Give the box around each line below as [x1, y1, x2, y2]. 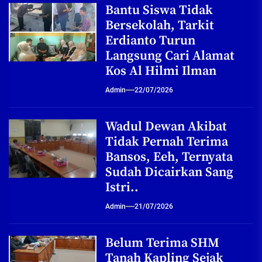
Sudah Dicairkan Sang [105, 164, 233, 180]
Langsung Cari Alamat [105, 47, 235, 64]
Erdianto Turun [105, 32, 195, 49]
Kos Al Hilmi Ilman [105, 63, 216, 79]
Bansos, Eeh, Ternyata [105, 149, 233, 165]
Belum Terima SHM [105, 235, 219, 251]
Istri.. [105, 179, 139, 195]
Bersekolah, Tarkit [105, 17, 214, 33]
